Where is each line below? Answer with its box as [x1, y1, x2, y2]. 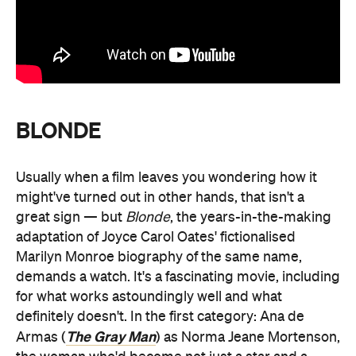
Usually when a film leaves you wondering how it [16, 170, 317, 185]
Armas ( [16, 330, 66, 345]
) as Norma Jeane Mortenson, [156, 330, 340, 345]
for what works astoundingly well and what [16, 289, 282, 304]
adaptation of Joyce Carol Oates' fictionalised [16, 230, 296, 245]
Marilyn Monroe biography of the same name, [16, 250, 302, 265]
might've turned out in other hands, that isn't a [16, 190, 304, 205]
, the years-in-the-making [170, 210, 331, 225]
